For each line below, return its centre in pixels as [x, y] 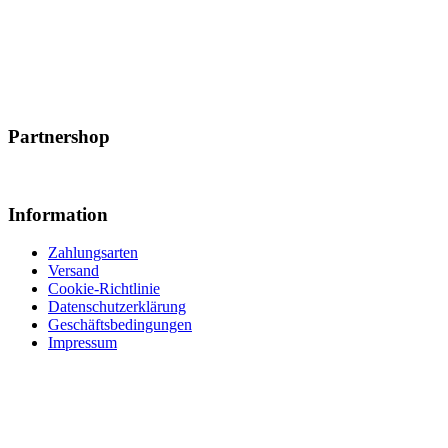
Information [58, 214]
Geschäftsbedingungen [120, 325]
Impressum [82, 343]
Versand [73, 271]
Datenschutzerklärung [117, 307]
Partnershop [59, 137]
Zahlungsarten [93, 253]
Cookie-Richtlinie [104, 289]
